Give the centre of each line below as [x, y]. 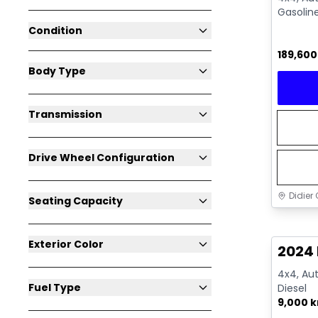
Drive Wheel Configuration [102, 158]
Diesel [292, 289]
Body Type [57, 71]
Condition [55, 31]
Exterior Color [66, 245]
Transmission [65, 115]
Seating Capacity [76, 201]
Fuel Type [55, 288]
